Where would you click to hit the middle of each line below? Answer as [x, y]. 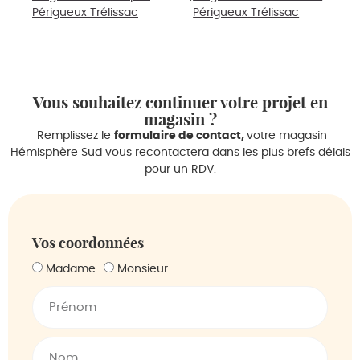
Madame [71, 270]
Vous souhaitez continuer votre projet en [180, 103]
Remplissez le [74, 136]
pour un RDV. [180, 170]
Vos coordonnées [88, 243]
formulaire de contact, [180, 136]
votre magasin [286, 136]
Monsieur [143, 270]
